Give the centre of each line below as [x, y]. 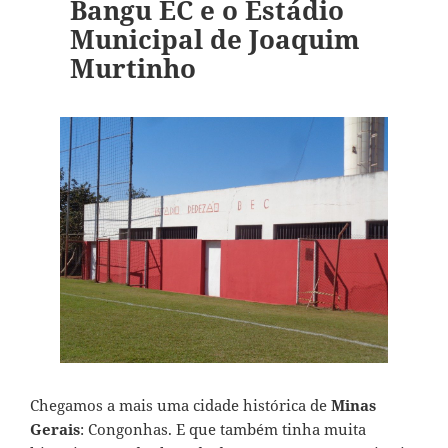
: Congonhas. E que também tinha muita [223, 429]
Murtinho [132, 68]
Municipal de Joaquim [214, 39]
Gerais [55, 429]
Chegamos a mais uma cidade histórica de [180, 405]
